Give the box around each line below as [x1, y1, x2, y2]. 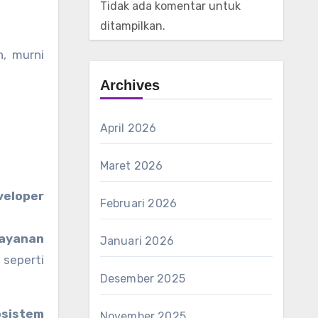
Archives [99, 77, 160, 93]
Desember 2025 [99, 272, 186, 285]
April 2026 [99, 121, 157, 135]
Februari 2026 [99, 197, 177, 210]
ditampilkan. [99, 19, 165, 33]
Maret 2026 [99, 159, 163, 172]
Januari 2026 [99, 234, 174, 248]
